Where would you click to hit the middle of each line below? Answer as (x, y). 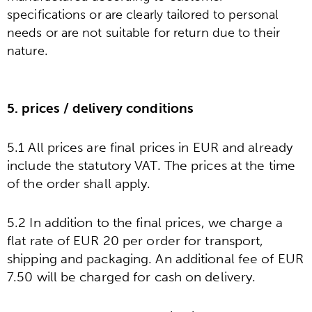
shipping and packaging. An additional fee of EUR (155, 259)
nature (26, 51)
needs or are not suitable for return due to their (143, 33)
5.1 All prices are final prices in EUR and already (150, 148)
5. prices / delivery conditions (101, 108)
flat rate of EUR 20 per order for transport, (135, 241)
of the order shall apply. (79, 184)
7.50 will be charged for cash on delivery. (132, 277)
